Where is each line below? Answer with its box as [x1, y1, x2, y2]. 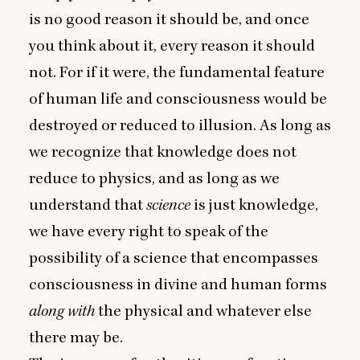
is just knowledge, [190, 195, 318, 215]
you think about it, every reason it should [29, 36, 315, 55]
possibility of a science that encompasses [29, 248, 318, 268]
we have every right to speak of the [29, 222, 268, 241]
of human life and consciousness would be [29, 89, 327, 108]
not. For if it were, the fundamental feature [29, 63, 325, 82]
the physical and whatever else [95, 301, 312, 321]
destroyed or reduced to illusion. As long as [29, 116, 331, 135]
